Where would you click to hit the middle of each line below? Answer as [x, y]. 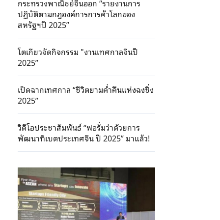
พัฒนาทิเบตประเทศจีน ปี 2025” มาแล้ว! [84, 138]
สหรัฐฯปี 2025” [44, 25]
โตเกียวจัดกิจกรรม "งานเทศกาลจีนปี [78, 52]
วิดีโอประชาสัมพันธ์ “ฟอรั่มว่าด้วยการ [79, 127]
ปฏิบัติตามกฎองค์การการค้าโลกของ [76, 14]
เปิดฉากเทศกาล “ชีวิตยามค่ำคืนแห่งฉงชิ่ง [86, 89]
